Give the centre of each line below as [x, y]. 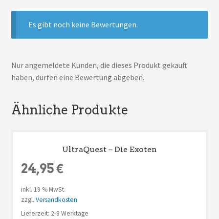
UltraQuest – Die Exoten [109, 150]
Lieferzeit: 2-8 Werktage [55, 214]
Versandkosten [56, 200]
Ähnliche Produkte [69, 110]
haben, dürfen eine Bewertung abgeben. [77, 77]
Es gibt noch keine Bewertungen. [83, 24]
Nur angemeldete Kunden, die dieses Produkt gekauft [99, 65]
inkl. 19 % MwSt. [43, 190]
